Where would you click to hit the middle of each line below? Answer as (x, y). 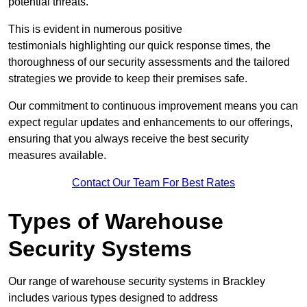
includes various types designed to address (113, 298)
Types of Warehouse (116, 222)
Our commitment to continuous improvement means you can (153, 106)
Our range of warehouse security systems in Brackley (137, 282)
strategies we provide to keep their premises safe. (128, 79)
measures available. (57, 156)
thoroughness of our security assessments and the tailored (149, 62)
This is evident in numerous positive (95, 29)
